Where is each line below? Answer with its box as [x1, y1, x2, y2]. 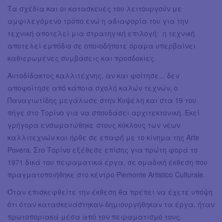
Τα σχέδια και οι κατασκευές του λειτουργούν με [7, 3, 182, 13]
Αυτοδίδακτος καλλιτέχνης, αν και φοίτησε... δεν [7, 70, 179, 80]
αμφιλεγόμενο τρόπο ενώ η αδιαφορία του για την [7, 15, 188, 26]
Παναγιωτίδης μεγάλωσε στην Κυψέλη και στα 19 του [7, 95, 196, 105]
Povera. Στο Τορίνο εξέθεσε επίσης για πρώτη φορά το [7, 144, 198, 155]
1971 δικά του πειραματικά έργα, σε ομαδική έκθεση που [7, 157, 208, 167]
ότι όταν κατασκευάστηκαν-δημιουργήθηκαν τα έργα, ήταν [7, 199, 215, 209]
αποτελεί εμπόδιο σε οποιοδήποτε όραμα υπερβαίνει [7, 40, 196, 51]
